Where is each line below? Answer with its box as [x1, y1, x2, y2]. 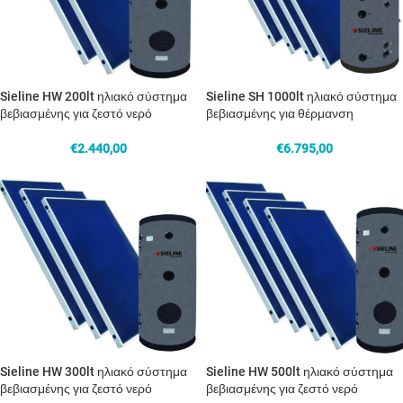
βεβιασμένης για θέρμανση [206, 106, 354, 121]
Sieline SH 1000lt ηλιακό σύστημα [206, 89, 397, 103]
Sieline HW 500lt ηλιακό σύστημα [206, 364, 393, 379]
